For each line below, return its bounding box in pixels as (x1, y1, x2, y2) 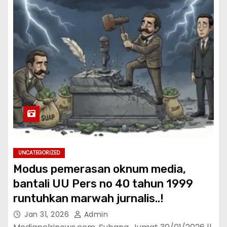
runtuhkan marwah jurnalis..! (13, 192, 164, 205)
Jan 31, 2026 (24, 209, 71, 219)
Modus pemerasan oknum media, (13, 162, 186, 176)
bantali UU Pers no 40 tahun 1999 (13, 177, 193, 191)
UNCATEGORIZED (18, 149, 60, 157)
